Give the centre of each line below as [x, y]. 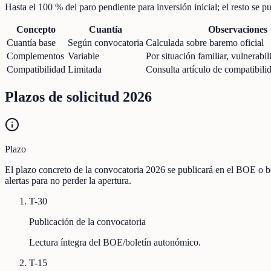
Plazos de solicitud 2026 [78, 96]
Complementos [35, 56]
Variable [83, 56]
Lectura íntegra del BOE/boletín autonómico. [115, 242]
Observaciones [238, 29]
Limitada [85, 69]
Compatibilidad [36, 69]
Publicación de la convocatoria [87, 221]
